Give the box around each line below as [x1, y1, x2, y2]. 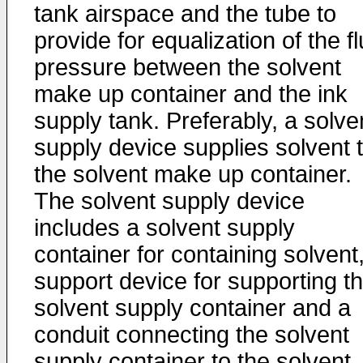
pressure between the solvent [34, 54, 341, 80]
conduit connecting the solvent [34, 322, 349, 348]
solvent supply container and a [34, 295, 351, 321]
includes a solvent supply [34, 215, 295, 241]
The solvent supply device [34, 188, 305, 214]
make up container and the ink [34, 81, 348, 107]
